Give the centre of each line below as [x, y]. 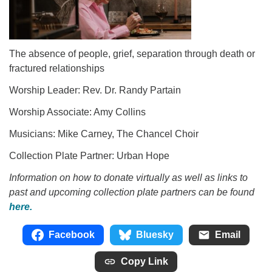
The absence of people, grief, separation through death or [132, 54]
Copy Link [144, 261]
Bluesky [155, 235]
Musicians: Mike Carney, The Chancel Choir [104, 134]
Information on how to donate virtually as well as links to [128, 178]
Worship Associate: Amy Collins [77, 112]
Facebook [72, 235]
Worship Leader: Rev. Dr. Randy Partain [95, 90]
